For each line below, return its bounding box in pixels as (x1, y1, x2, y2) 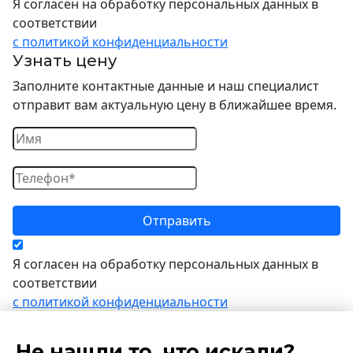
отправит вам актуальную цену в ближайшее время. (13, 96, 336, 113)
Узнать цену (13, 51, 117, 70)
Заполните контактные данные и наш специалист (13, 77, 319, 95)
